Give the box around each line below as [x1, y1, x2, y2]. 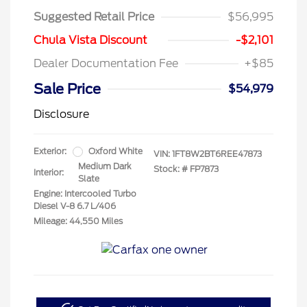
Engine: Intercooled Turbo [34, 188, 136, 199]
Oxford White [88, 146, 143, 157]
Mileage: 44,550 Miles [34, 216, 123, 227]
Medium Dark [78, 161, 132, 172]
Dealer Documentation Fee [34, 57, 178, 71]
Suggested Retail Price [34, 10, 154, 24]
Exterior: [34, 146, 66, 157]
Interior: [34, 167, 64, 178]
